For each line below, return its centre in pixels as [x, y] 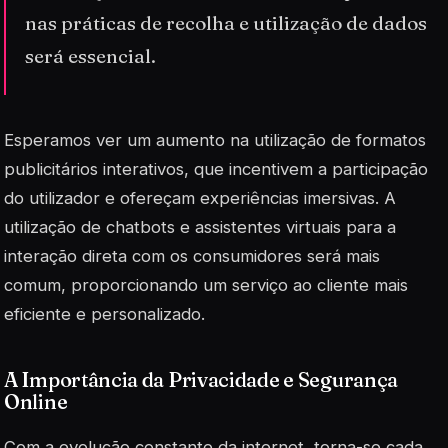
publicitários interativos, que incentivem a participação [216, 169]
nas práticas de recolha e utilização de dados [226, 22]
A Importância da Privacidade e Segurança [201, 380]
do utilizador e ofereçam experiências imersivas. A [200, 198]
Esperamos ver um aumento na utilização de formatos [215, 140]
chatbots [140, 227]
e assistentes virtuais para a [285, 227]
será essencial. [91, 55]
